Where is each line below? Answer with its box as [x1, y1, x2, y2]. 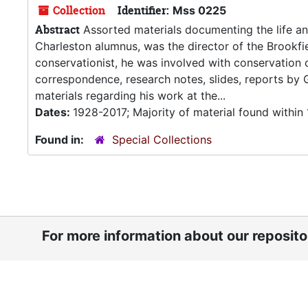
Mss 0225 [173, 3, 226, 17]
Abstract [35, 22, 80, 37]
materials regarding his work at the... [35, 89, 225, 102]
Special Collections [112, 133, 212, 146]
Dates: [35, 105, 73, 119]
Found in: [35, 133, 87, 146]
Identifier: [118, 3, 169, 18]
